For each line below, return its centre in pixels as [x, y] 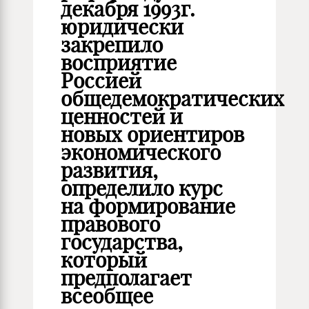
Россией [101, 81]
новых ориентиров [152, 134]
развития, [109, 170]
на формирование [148, 206]
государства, [122, 242]
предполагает [126, 278]
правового [110, 224]
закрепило [112, 45]
